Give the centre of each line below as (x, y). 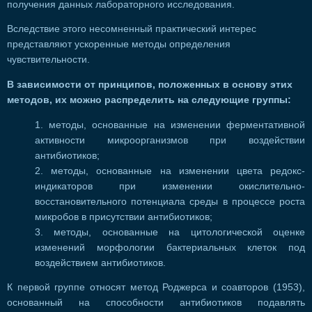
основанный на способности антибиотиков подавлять (156, 303)
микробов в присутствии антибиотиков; (124, 217)
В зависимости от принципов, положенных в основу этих (150, 84)
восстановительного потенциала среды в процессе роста (170, 201)
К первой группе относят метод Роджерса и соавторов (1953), (156, 288)
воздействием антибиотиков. (100, 263)
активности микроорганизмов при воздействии (170, 140)
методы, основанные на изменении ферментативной (177, 125)
